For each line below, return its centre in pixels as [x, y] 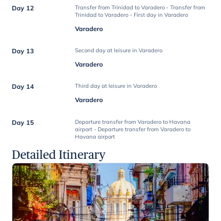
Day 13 [23, 51]
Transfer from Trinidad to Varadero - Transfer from [140, 7]
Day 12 [23, 8]
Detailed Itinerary [59, 154]
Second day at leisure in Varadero [119, 51]
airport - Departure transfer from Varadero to [133, 129]
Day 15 [23, 122]
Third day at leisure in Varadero [116, 86]
